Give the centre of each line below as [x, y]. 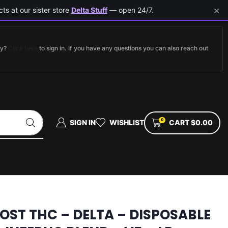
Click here [23, 48]
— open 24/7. [130, 10]
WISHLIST [126, 122]
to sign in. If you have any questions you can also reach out [123, 48]
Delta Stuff [89, 10]
